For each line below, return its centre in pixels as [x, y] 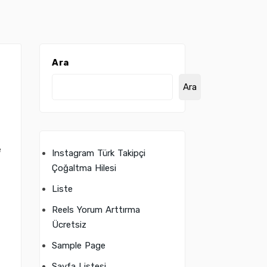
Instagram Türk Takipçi [99, 153]
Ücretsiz [69, 225]
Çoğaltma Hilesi [84, 168]
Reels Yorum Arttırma [96, 210]
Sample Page [79, 246]
